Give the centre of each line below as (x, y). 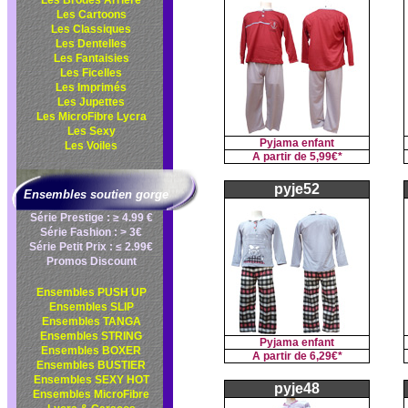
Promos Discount (91, 261)
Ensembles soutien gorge (96, 194)
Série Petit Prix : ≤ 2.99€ (91, 247)
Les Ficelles (91, 73)
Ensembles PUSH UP (91, 292)
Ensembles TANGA (91, 321)
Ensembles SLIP (91, 307)
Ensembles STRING (91, 336)
